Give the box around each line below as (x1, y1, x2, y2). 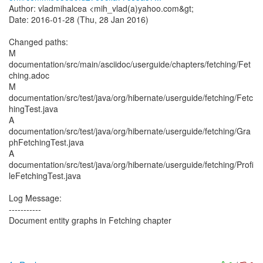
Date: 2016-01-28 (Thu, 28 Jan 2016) (9, 14, 149, 25)
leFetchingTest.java (9, 170, 81, 181)
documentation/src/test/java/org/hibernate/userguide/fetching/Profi (9, 159, 254, 170)
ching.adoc (9, 69, 49, 81)
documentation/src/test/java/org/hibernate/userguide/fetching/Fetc (9, 92, 253, 103)
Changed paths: (9, 36, 68, 48)
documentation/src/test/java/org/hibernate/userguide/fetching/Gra (9, 125, 251, 137)
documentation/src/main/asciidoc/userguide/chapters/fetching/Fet (9, 58, 251, 70)
